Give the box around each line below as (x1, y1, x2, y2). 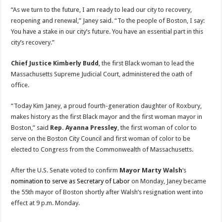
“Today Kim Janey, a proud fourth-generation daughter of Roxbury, (11, 102, 202, 110)
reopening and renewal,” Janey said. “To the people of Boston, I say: (11, 17, 205, 25)
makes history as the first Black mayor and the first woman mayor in (11, 113, 203, 121)
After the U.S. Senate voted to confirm (11, 166, 120, 174)
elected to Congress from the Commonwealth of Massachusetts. (11, 146, 194, 154)
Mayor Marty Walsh (119, 166, 183, 174)
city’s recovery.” (11, 39, 55, 47)
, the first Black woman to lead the (99, 59, 195, 67)
